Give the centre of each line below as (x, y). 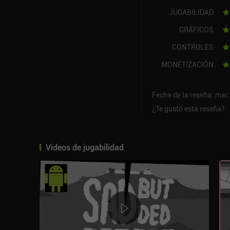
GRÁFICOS (196, 30)
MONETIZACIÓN (187, 64)
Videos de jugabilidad (84, 147)
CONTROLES (193, 47)
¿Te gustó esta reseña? (188, 109)
